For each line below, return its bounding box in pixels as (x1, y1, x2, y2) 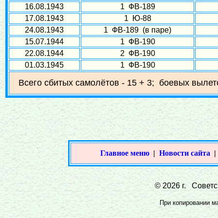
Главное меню (100, 149, 149, 157)
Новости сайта (159, 149, 210, 157)
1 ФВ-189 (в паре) (104, 26, 171, 34)
